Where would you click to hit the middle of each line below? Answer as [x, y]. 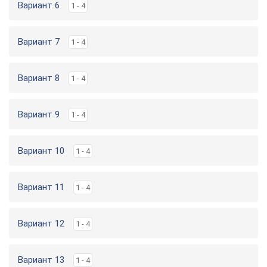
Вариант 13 [41, 260]
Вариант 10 [41, 151]
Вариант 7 [39, 42]
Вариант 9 [39, 114]
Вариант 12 [41, 223]
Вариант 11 [41, 187]
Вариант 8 [39, 78]
